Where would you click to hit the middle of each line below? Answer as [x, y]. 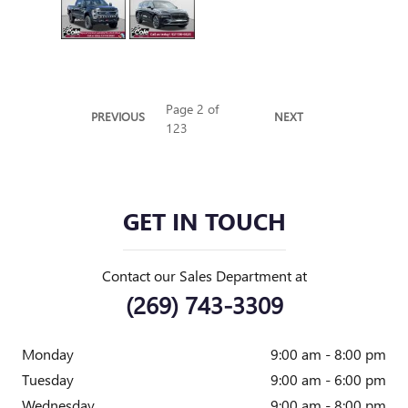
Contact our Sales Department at [204, 275]
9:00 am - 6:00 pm [328, 379]
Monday [48, 353]
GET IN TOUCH [204, 220]
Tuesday [48, 379]
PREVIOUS [118, 116]
